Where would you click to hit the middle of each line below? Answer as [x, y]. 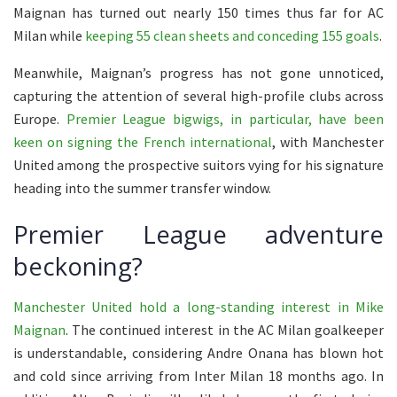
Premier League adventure [198, 235]
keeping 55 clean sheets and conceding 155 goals [232, 35]
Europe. [40, 118]
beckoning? [78, 267]
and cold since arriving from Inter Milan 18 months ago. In [198, 375]
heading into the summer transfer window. [142, 187]
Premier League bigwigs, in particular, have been [225, 118]
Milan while [49, 35]
